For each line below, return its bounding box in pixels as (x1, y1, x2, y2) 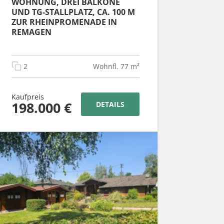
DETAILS (96, 99, 124, 109)
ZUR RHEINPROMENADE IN (11, 16, 117, 27)
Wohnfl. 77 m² (93, 61, 139, 71)
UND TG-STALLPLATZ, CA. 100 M (11, 6, 135, 17)
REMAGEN (11, 26, 51, 37)
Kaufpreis (11, 91, 44, 101)
